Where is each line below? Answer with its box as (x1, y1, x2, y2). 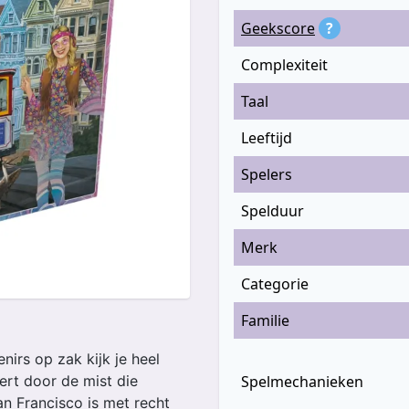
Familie (241, 310, 289, 330)
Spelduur (241, 201, 304, 221)
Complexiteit (241, 55, 328, 75)
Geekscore (241, 18, 315, 38)
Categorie (241, 274, 309, 294)
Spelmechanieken (241, 371, 363, 392)
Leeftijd (241, 128, 292, 148)
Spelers (241, 164, 292, 184)
